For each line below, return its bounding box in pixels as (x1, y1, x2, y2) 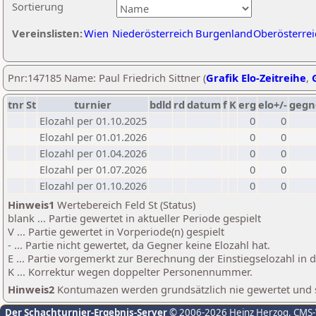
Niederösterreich (112, 26, 193, 40)
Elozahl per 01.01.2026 (39, 130, 147, 144)
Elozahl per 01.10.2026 (39, 178, 147, 193)
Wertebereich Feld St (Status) (54, 197, 195, 212)
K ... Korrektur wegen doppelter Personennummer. (8, 265, 253, 279)
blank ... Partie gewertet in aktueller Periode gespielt (8, 211, 261, 225)
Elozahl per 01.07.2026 (39, 162, 147, 176)
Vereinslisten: (12, 26, 83, 40)
